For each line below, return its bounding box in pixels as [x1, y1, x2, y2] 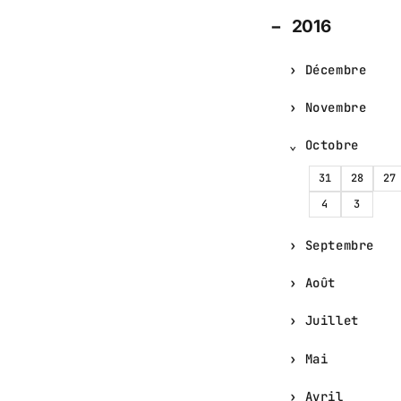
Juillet [304, 312, 359, 329]
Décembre [304, 61, 367, 78]
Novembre [304, 98, 367, 115]
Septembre [304, 237, 374, 254]
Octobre [304, 136, 359, 153]
